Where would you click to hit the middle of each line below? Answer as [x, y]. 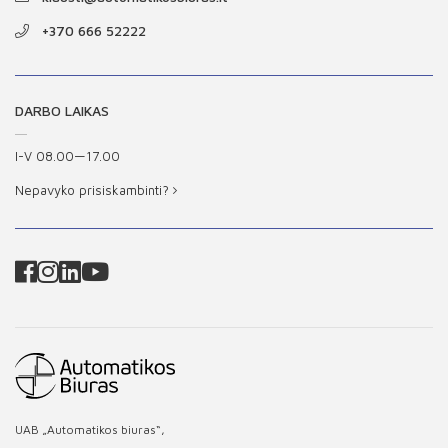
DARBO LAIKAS [62, 110]
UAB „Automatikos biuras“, [90, 430]
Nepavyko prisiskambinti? [94, 190]
